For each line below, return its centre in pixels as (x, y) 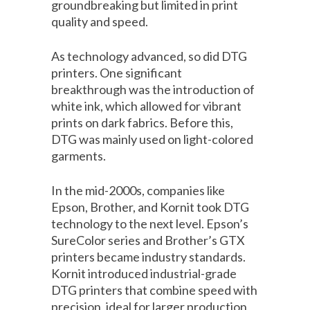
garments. (79, 156)
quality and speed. (100, 22)
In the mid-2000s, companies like (138, 191)
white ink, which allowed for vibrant (146, 106)
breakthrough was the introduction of (153, 90)
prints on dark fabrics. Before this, (142, 123)
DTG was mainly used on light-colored (152, 139)
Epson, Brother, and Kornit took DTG (150, 207)
